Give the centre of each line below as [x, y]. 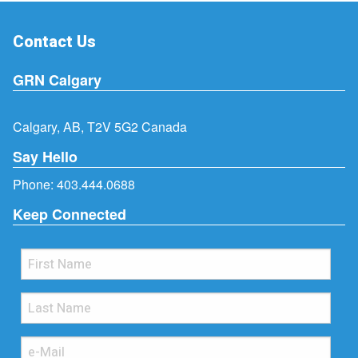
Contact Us [54, 42]
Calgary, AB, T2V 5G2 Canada [100, 126]
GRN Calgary [57, 80]
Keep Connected [70, 214]
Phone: [35, 184]
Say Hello [45, 157]
